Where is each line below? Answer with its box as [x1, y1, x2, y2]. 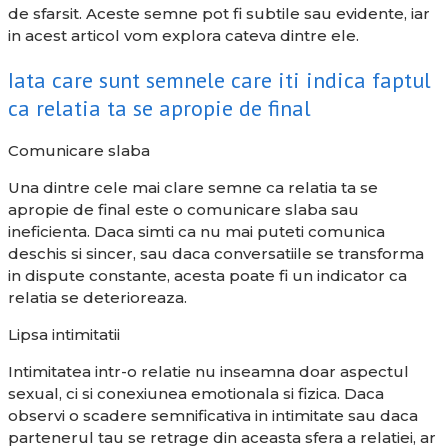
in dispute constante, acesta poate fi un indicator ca [8, 265, 407, 285]
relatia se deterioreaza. [8, 287, 187, 307]
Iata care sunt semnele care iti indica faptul [8, 65, 431, 94]
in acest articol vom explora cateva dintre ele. [8, 26, 359, 46]
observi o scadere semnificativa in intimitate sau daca [8, 405, 418, 425]
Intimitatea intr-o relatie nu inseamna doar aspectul [8, 361, 409, 381]
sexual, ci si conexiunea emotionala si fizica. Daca [8, 383, 384, 403]
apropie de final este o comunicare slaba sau [8, 199, 359, 219]
